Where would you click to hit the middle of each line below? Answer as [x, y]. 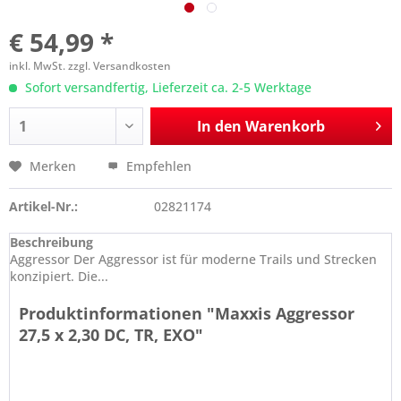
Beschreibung [51, 242]
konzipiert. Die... [59, 276]
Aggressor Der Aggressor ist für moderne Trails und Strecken [193, 259]
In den [219, 126]
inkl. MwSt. [38, 66]
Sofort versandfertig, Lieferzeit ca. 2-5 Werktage [166, 87]
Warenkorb [285, 126]
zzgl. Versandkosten [119, 66]
